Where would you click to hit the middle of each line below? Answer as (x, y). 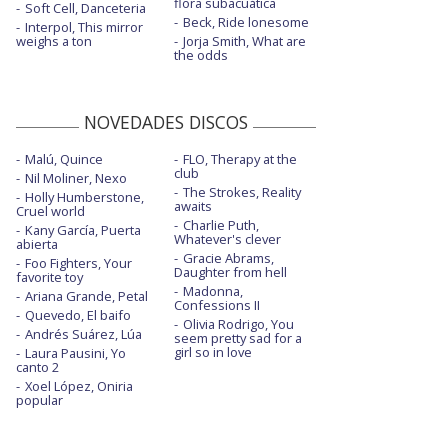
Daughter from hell (230, 272)
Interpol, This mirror (84, 27)
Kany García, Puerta (83, 230)
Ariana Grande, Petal (86, 296)
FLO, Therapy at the (239, 159)
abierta (37, 244)
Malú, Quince (64, 159)
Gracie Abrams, (228, 258)
